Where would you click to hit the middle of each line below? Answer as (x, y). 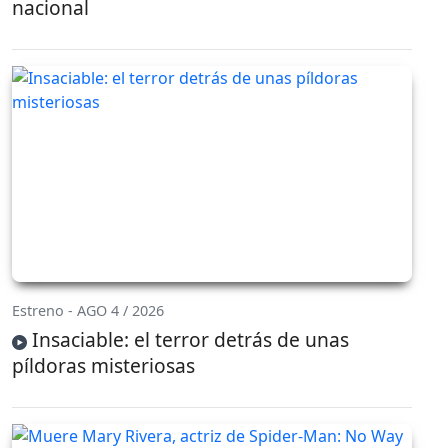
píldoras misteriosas (103, 366)
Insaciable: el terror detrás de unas (188, 340)
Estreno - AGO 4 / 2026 (88, 311)
